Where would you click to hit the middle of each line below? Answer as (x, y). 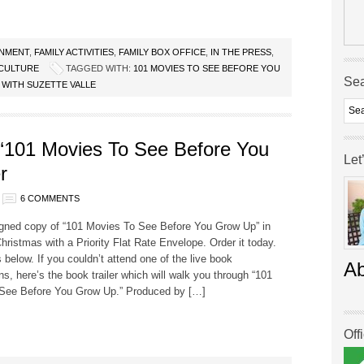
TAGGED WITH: (100, 68)
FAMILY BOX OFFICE (162, 52)
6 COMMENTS (50, 198)
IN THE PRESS (241, 52)
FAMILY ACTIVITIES (74, 52)
